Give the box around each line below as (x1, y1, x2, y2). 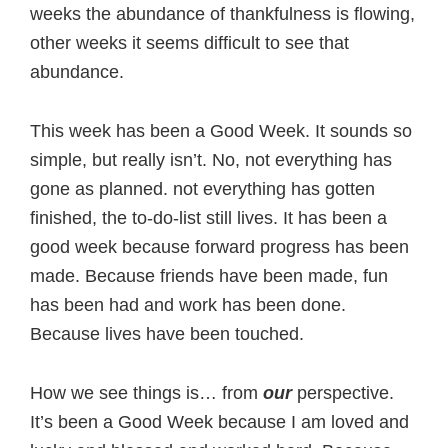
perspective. (292, 382, 394, 403)
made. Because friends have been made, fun (30, 265, 388, 286)
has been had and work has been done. (30, 294, 346, 315)
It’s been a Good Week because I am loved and (30, 411, 409, 432)
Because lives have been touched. (30, 323, 304, 344)
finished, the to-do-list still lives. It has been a (30, 207, 387, 228)
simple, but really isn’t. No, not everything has (30, 149, 392, 170)
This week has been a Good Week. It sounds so (30, 120, 412, 141)
